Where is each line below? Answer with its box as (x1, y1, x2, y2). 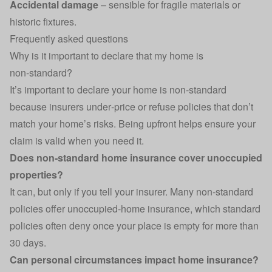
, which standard (190, 202, 260, 216)
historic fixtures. (10, 15, 76, 29)
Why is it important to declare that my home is (10, 49, 203, 63)
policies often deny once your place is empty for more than (10, 219, 259, 233)
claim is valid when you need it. (10, 134, 144, 148)
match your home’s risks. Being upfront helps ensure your (10, 117, 256, 131)
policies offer (10, 202, 67, 216)
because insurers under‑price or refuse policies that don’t (10, 100, 253, 114)
